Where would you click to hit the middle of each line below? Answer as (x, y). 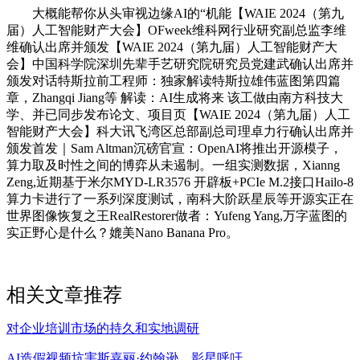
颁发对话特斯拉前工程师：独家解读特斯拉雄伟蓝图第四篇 (174, 80)
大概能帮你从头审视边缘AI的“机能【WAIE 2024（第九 (175, 13)
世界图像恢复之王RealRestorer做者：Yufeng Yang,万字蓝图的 (177, 215)
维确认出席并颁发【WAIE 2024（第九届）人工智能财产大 (172, 47)
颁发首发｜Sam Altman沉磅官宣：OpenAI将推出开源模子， (174, 148)
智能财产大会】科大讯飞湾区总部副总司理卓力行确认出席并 (180, 131)
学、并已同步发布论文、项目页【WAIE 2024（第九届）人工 (178, 114)
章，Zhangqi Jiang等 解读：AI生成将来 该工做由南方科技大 (175, 97)
